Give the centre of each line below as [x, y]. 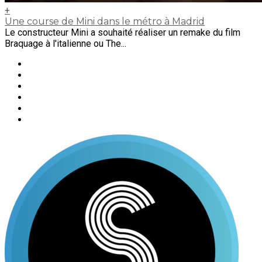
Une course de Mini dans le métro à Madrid [105, 21]
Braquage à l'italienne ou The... [65, 44]
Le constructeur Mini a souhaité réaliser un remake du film [123, 32]
